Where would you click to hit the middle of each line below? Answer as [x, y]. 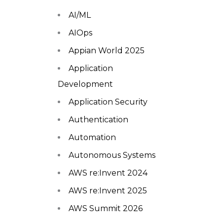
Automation [92, 137]
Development [85, 84]
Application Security [108, 102]
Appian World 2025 [107, 50]
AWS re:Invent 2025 [108, 190]
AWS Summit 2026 [106, 208]
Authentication [98, 119]
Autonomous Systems [112, 155]
